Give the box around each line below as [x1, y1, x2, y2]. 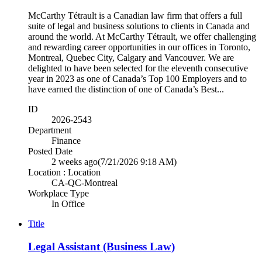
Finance [51, 136, 81, 146]
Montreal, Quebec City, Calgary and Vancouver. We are [28, 53, 234, 63]
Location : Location [28, 167, 101, 178]
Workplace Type [28, 188, 89, 199]
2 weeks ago [51, 157, 98, 167]
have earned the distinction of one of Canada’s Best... [28, 84, 224, 95]
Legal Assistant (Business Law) [28, 240, 175, 253]
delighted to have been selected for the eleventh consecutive [28, 63, 248, 74]
